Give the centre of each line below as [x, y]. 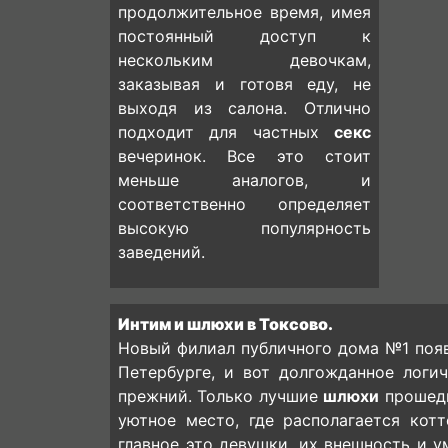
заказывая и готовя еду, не [244, 84]
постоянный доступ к [244, 36]
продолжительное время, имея [244, 12]
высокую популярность [244, 228]
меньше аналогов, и [244, 180]
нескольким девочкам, [244, 60]
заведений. [161, 252]
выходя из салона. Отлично [244, 108]
